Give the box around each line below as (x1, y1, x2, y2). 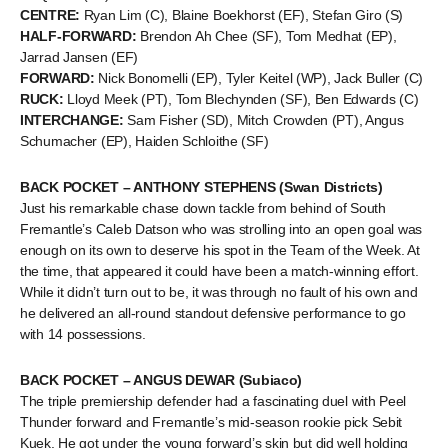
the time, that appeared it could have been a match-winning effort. (20, 263, 419, 279)
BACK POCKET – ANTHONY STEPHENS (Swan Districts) (20, 179, 383, 195)
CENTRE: (20, 7, 84, 23)
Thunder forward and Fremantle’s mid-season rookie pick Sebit (20, 414, 403, 430)
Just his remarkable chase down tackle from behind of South (20, 200, 386, 216)
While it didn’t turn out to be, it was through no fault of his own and (20, 284, 418, 300)
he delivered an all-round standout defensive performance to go (20, 305, 406, 321)
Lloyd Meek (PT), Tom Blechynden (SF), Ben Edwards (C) (67, 91, 419, 107)
